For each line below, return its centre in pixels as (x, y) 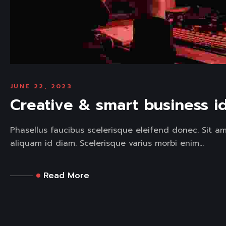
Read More (66, 176)
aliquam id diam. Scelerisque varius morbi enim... (107, 144)
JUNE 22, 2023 (41, 87)
